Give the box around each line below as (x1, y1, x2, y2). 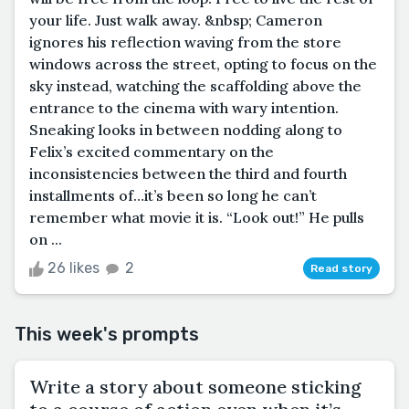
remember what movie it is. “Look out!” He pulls (29, 208, 364, 227)
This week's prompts (15, 323, 199, 346)
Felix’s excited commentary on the (29, 142, 274, 162)
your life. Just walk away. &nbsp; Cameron (29, 11, 322, 30)
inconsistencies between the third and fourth (29, 164, 347, 184)
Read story (310, 262, 372, 276)
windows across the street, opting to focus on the (29, 55, 377, 74)
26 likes (44, 259, 103, 278)
